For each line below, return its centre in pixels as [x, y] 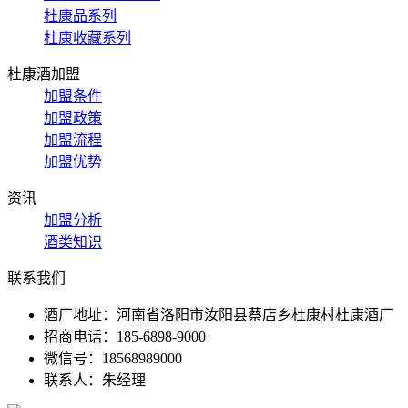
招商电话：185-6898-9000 [125, 336]
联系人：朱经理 [95, 380]
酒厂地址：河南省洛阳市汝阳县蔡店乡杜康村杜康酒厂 [219, 314]
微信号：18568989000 [113, 358]
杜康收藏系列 [87, 37]
